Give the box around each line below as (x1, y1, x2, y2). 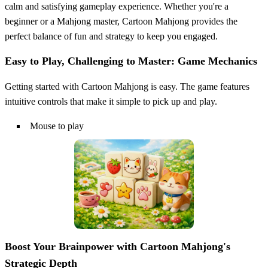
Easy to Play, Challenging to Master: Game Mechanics (5, 54, 257, 67)
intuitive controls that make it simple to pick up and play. (5, 96, 217, 106)
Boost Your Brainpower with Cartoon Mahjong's (5, 240, 230, 252)
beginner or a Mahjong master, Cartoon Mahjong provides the (5, 16, 237, 26)
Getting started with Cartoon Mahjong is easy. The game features (5, 81, 249, 92)
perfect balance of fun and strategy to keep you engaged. (5, 31, 218, 41)
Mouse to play (30, 120, 84, 131)
